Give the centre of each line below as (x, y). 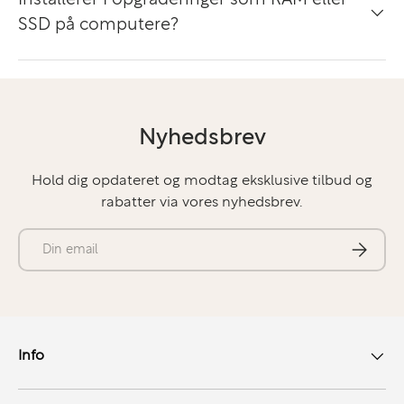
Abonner (373, 245)
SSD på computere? (98, 24)
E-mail (37, 237)
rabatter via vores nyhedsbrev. (202, 202)
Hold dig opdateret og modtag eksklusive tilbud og (202, 181)
